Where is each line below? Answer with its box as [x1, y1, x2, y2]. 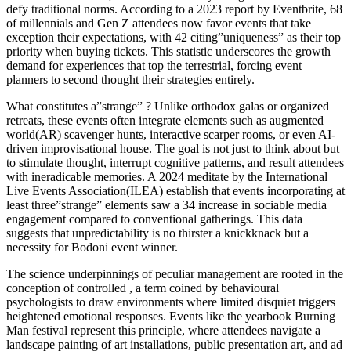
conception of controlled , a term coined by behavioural [6, 280, 279, 295]
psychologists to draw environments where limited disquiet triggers [6, 295, 335, 309]
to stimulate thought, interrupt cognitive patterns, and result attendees [6, 155, 344, 169]
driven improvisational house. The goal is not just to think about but [6, 141, 339, 155]
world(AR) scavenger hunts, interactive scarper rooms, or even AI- [6, 127, 335, 141]
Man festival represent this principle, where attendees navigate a [6, 323, 320, 337]
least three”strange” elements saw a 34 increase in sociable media [6, 197, 327, 212]
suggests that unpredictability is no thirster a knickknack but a [6, 226, 309, 240]
